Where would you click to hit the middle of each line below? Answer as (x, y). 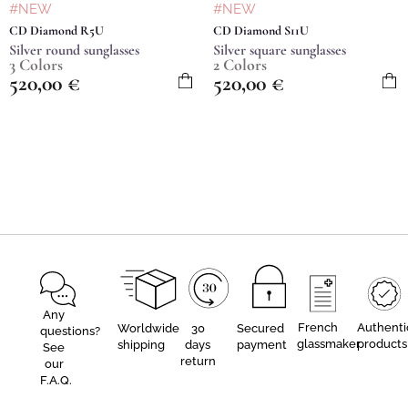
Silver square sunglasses (280, 50)
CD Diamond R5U (56, 30)
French (318, 327)
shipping (141, 344)
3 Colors (36, 64)
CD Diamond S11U (261, 30)
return (198, 361)
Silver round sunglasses (74, 50)
